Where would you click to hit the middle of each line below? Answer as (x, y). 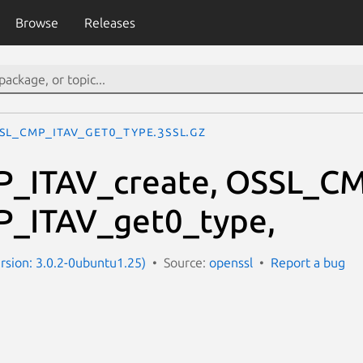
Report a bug (308, 262)
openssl (231, 262)
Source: (186, 262)
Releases (109, 23)
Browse (36, 23)
